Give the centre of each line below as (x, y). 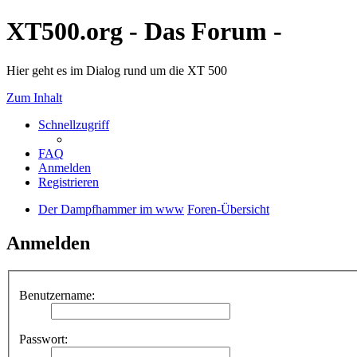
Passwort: (43, 339)
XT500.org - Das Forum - (144, 31)
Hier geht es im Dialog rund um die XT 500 (117, 70)
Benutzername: (57, 296)
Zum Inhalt (34, 97)
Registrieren (69, 182)
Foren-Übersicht (228, 209)
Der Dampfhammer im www (111, 209)
